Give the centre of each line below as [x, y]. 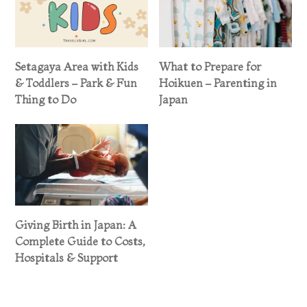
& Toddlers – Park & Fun [76, 83]
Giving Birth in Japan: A [76, 225]
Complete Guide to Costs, [80, 242]
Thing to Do [46, 99]
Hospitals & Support [67, 258]
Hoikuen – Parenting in [218, 83]
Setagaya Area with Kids [77, 66]
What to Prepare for [210, 66]
